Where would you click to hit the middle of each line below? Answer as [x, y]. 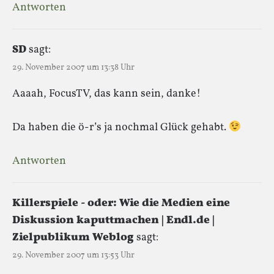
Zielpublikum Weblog [73, 237]
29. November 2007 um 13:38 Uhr [73, 67]
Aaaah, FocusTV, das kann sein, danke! [106, 94]
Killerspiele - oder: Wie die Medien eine [121, 203]
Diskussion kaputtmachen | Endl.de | [113, 220]
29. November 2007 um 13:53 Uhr [73, 255]
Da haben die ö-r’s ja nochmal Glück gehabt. [120, 127]
